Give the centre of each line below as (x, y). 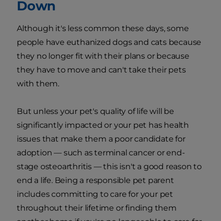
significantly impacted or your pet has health (103, 125)
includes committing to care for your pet (95, 194)
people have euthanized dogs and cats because (109, 42)
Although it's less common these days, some (103, 29)
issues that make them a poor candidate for (101, 139)
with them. (38, 84)
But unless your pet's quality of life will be (95, 111)
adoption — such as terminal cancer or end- (101, 153)
